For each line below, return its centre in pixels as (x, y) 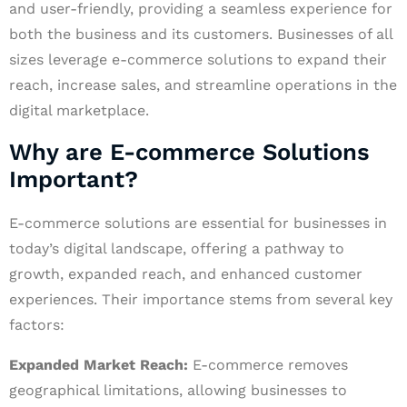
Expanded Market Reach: (99, 365)
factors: (37, 325)
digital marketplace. (79, 110)
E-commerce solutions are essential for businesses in (198, 223)
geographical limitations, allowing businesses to (178, 390)
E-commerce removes (268, 365)
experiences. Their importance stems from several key (201, 299)
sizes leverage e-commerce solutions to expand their (198, 60)
